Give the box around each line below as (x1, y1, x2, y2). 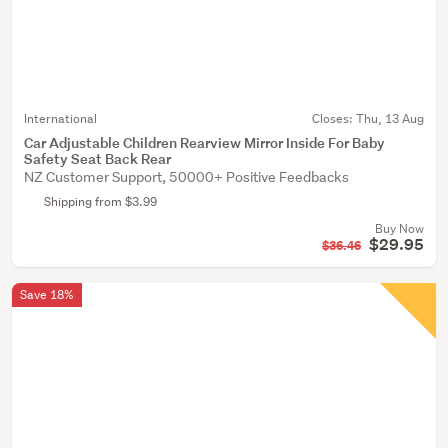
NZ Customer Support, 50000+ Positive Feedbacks (24, 168, 349, 186)
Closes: (312, 110, 356, 127)
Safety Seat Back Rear (24, 149, 171, 168)
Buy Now (375, 220, 424, 237)
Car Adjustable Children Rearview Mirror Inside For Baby (24, 133, 385, 152)
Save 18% (20, 286, 74, 303)
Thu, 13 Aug (356, 110, 424, 127)
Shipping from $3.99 (44, 193, 157, 210)
